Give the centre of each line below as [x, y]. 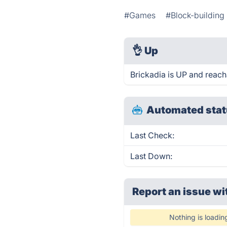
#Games [140, 15]
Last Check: [153, 135]
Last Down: [152, 156]
